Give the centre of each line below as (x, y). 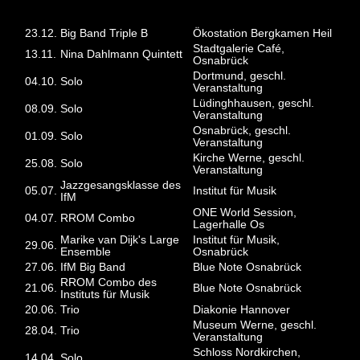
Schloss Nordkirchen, (247, 352)
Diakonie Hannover (242, 309)
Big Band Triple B (104, 33)
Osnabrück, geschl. (242, 130)
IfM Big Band (93, 267)
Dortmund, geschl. (240, 76)
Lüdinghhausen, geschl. (254, 103)
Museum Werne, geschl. (255, 325)
